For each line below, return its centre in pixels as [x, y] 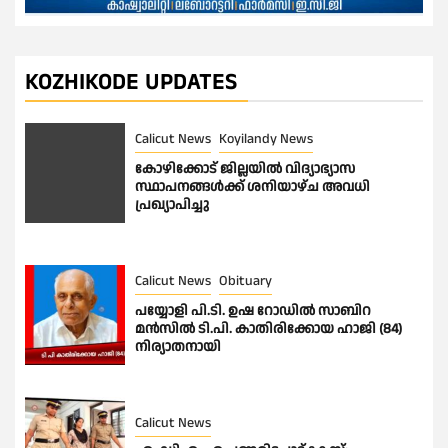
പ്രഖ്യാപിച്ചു [172, 205]
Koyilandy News [266, 139]
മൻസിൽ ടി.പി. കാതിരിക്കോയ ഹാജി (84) [268, 329]
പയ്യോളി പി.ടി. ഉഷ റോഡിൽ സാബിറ [253, 311]
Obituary [245, 281]
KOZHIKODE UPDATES [131, 83]
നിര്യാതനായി [178, 347]
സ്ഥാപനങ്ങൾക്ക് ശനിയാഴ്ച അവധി [252, 187]
